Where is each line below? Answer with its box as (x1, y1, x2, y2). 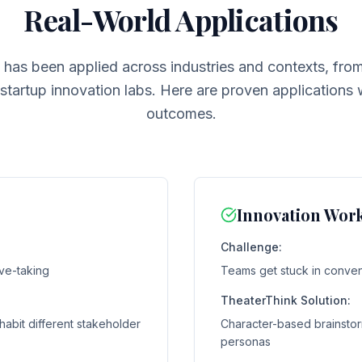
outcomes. (145, 105, 217, 122)
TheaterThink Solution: (221, 293, 351, 307)
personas (221, 335, 271, 348)
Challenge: (221, 240, 282, 254)
